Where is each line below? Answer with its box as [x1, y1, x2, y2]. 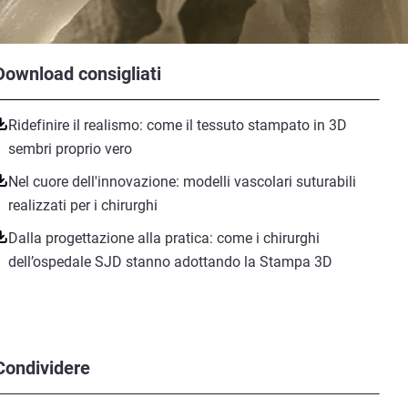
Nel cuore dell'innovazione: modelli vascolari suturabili [7, 173, 356, 190]
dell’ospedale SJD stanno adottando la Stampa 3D [7, 253, 332, 270]
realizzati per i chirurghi [7, 197, 158, 214]
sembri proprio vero [7, 140, 132, 158]
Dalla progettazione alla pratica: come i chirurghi [7, 229, 320, 247]
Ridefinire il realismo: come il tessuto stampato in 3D [7, 117, 347, 134]
